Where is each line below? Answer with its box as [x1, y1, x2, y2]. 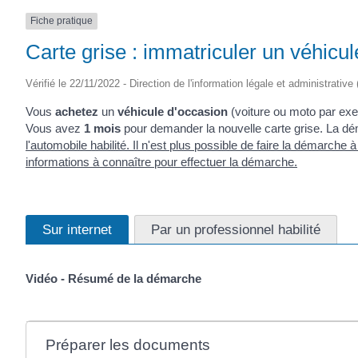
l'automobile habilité [26, 137, 126, 152]
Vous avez [26, 121, 81, 135]
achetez [55, 104, 98, 118]
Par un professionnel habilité [151, 221, 320, 238]
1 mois [81, 121, 121, 135]
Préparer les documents [45, 336, 210, 354]
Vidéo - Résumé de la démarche [26, 272, 201, 286]
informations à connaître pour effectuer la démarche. [26, 154, 297, 169]
